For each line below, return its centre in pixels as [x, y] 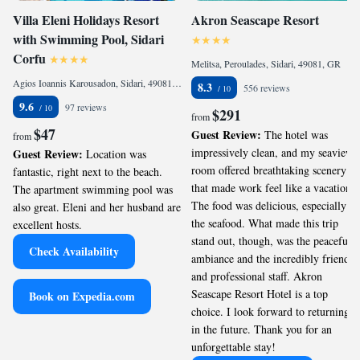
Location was [116, 154]
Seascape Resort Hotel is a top [260, 294]
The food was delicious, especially [269, 205]
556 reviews [267, 88]
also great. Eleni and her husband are [97, 207]
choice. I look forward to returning [270, 311]
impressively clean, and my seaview [272, 152]
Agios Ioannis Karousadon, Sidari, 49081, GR [177, 83]
